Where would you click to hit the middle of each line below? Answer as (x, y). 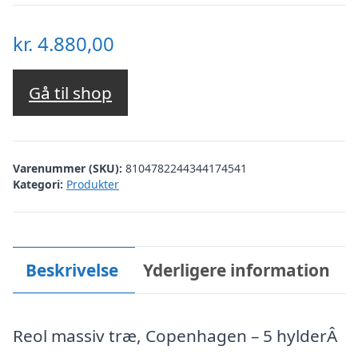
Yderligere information (237, 270)
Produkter (93, 184)
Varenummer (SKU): (69, 168)
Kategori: (38, 184)
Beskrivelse (72, 270)
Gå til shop (70, 93)
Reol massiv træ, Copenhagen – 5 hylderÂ (175, 336)
